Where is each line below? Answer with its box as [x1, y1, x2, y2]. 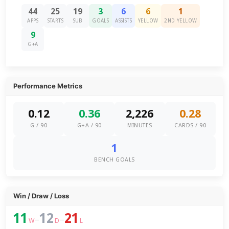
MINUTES [127, 122, 152, 129]
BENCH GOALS [94, 156, 135, 163]
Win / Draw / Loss [13, 192, 70, 200]
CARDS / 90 [174, 122, 207, 129]
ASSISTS [115, 18, 132, 24]
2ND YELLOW [164, 18, 197, 24]
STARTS [47, 18, 63, 24]
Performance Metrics [13, 82, 83, 90]
